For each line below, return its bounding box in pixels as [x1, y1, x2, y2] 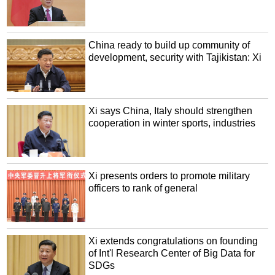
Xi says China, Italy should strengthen [88, 105, 253, 116]
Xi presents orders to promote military [88, 171, 250, 182]
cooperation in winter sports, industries [88, 117, 256, 128]
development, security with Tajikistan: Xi [88, 52, 262, 63]
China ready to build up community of [88, 40, 250, 51]
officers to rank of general [88, 183, 198, 194]
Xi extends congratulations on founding [88, 236, 258, 247]
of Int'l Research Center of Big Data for [88, 248, 255, 259]
